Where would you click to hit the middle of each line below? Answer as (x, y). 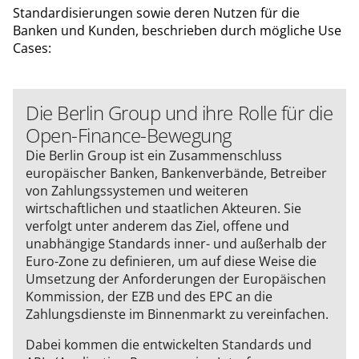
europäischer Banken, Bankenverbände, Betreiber (176, 173)
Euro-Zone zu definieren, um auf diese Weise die (171, 261)
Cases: (32, 48)
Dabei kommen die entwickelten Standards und (169, 344)
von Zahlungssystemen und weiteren (137, 190)
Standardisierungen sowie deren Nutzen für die (156, 12)
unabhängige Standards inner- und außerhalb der (176, 243)
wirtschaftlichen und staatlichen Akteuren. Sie (163, 208)
